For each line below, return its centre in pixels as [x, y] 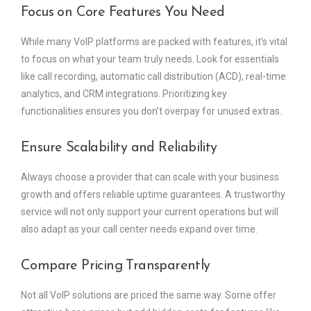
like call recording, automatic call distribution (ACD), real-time [153, 76]
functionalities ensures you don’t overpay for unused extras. [151, 111]
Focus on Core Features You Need [123, 12]
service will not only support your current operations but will [150, 211]
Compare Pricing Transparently [116, 266]
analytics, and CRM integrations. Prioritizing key [124, 93]
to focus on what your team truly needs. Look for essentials [150, 59]
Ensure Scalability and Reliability [119, 148]
